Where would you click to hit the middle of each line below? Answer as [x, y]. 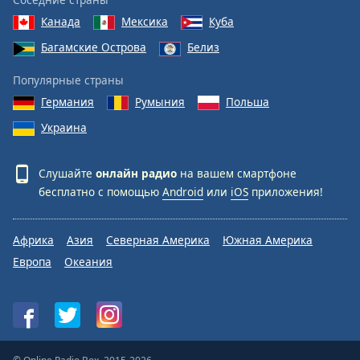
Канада [61, 21]
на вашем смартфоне [237, 174]
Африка [33, 240]
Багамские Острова [94, 47]
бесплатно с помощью [100, 192]
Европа [32, 262]
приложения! [286, 192]
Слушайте [67, 174]
